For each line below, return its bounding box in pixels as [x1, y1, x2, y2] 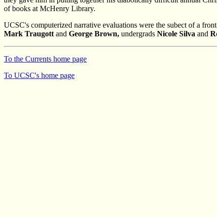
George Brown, [69, 29, 119, 38]
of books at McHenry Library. [4, 4, 95, 13]
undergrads [119, 29, 157, 38]
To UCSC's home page [4, 71, 75, 79]
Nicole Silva [157, 29, 195, 38]
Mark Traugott [4, 29, 54, 38]
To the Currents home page [4, 54, 87, 63]
